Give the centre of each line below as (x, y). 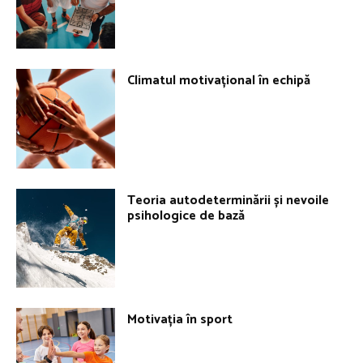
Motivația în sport (180, 320)
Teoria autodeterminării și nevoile (228, 200)
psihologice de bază (186, 216)
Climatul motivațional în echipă (221, 81)
